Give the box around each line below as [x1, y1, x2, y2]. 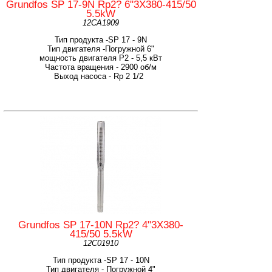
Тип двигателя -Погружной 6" [47, 44, 154, 53]
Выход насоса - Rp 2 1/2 [53, 71, 148, 81]
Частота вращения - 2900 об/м [45, 62, 157, 72]
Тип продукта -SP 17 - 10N [52, 255, 149, 265]
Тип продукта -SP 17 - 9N [55, 35, 147, 44]
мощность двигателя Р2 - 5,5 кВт [39, 53, 162, 63]
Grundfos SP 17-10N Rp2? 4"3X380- [18, 219, 183, 231]
